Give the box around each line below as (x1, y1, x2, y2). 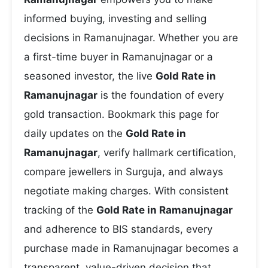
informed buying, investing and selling (24, 13, 206, 25)
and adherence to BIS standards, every (24, 223, 212, 235)
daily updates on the (24, 127, 126, 139)
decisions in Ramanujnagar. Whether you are (24, 32, 238, 44)
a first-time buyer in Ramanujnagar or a (24, 51, 213, 63)
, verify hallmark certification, (98, 147, 236, 159)
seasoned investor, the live (24, 70, 156, 82)
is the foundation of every (98, 89, 224, 101)
